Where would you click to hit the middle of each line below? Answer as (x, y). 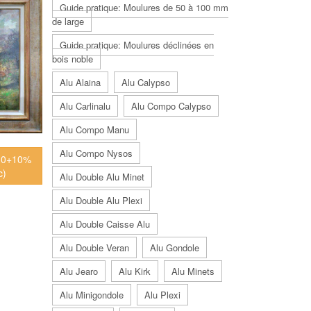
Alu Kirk (135, 271)
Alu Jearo (79, 271)
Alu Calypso (146, 82)
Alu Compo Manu (94, 129)
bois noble (73, 59)
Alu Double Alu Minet (102, 177)
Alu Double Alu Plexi (101, 200)
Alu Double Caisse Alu (105, 224)
